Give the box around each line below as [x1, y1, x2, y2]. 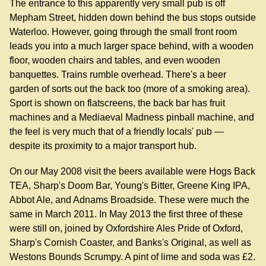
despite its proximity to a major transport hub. [9, 141, 197, 151]
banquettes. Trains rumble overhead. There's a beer [9, 69, 226, 80]
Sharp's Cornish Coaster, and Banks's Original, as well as [9, 237, 251, 248]
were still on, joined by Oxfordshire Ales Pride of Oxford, [9, 223, 243, 234]
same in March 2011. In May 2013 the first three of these [9, 209, 243, 220]
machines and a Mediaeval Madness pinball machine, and [9, 112, 254, 123]
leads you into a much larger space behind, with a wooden [9, 41, 254, 52]
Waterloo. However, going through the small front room [9, 27, 237, 37]
